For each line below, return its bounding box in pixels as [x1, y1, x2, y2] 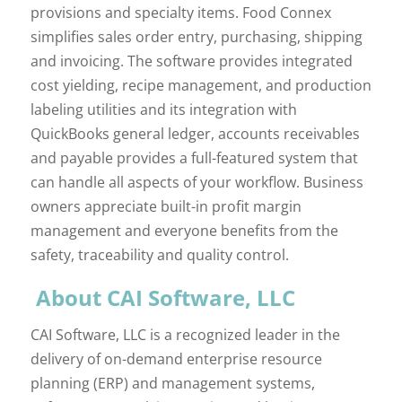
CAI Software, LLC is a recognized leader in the [30, 324, 340, 345]
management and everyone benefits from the [30, 220, 338, 240]
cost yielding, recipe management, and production [30, 74, 371, 95]
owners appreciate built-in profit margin [30, 196, 301, 216]
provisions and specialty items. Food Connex [30, 2, 331, 22]
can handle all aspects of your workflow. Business [30, 171, 363, 192]
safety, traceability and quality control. [30, 244, 293, 265]
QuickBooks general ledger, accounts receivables [30, 123, 360, 144]
